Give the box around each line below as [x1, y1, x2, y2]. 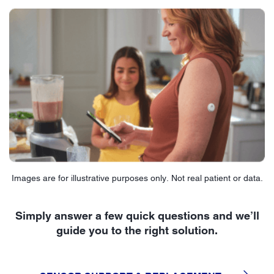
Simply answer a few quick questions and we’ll [15, 209, 259, 222]
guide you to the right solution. [56, 223, 218, 237]
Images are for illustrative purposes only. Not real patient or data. [11, 172, 263, 183]
